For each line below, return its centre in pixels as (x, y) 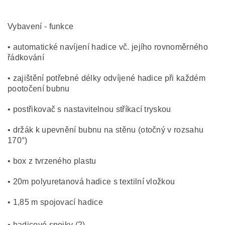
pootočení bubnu (39, 89)
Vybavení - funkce (41, 26)
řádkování (26, 58)
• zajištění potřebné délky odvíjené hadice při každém (106, 78)
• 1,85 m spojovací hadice (55, 202)
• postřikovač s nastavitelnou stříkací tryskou (91, 109)
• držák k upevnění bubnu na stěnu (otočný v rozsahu (106, 130)
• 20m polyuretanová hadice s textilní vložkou (91, 182)
